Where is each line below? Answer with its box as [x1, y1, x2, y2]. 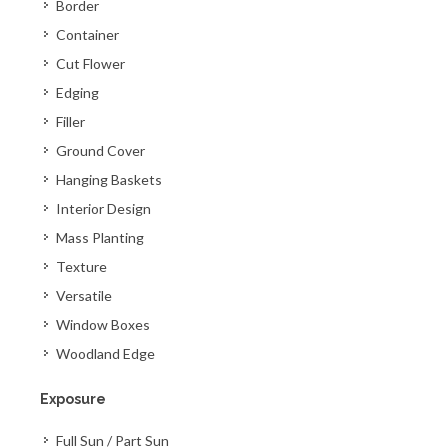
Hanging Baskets [56, 171, 162, 188]
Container [56, 26, 119, 43]
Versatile [56, 287, 112, 304]
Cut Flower [56, 55, 125, 72]
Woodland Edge [56, 345, 155, 362]
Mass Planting [56, 229, 144, 246]
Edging [56, 84, 99, 101]
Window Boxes [56, 316, 150, 333]
